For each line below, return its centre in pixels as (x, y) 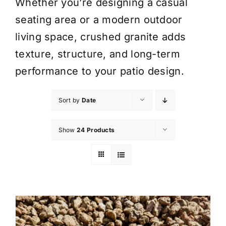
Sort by (70, 100)
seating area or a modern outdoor (99, 19)
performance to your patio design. (100, 71)
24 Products (96, 130)
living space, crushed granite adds (101, 37)
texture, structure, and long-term (98, 54)
